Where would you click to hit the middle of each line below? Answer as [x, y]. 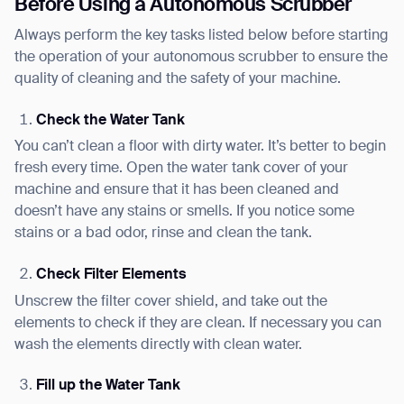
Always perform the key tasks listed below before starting [201, 37]
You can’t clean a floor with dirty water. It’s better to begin [200, 147]
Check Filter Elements [111, 275]
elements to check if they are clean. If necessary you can [198, 323]
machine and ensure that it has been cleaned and [177, 191]
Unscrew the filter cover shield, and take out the [171, 302]
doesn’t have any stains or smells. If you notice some [184, 212]
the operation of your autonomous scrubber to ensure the [201, 58]
